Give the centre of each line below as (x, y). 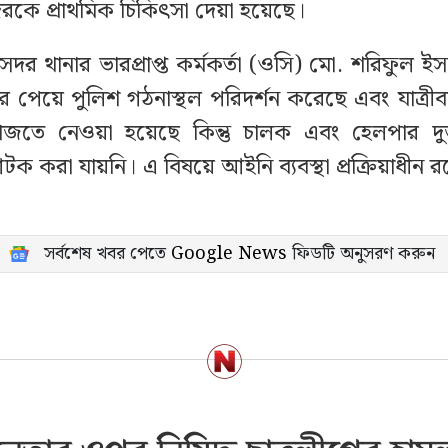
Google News (228, 253)
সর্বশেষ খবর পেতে (107, 253)
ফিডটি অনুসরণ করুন (360, 253)
